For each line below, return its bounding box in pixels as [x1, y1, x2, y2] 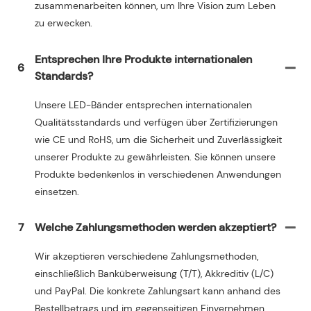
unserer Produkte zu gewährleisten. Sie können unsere [35, 150, 276, 163]
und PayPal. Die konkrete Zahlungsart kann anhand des [35, 285, 280, 298]
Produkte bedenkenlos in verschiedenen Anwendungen [35, 167, 281, 180]
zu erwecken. [35, 17, 92, 30]
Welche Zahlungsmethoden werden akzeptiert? [35, 220, 276, 235]
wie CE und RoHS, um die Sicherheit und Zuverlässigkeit [35, 133, 282, 146]
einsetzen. [35, 185, 79, 198]
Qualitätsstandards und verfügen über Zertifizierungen [35, 115, 278, 128]
